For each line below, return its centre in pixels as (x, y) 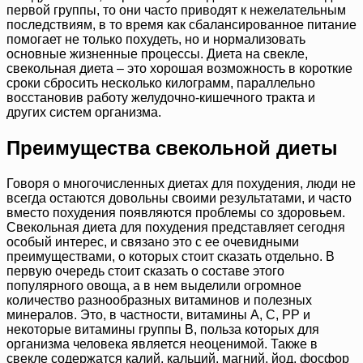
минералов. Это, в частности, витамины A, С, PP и (158, 315)
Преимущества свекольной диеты (172, 148)
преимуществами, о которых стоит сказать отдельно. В (171, 257)
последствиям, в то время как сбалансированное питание (181, 25)
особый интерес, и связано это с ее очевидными (153, 242)
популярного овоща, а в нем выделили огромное (154, 286)
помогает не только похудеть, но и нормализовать (156, 40)
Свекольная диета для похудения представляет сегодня (176, 228)
